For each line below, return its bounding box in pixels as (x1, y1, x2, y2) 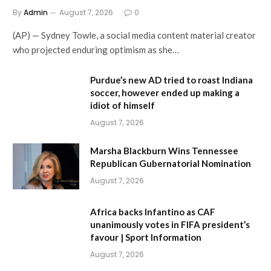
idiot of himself (90, 100, 155, 111)
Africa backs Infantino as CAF (90, 206, 215, 218)
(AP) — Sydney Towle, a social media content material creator (13, 30, 256, 41)
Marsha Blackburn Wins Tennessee (90, 145, 238, 157)
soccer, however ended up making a (90, 87, 240, 99)
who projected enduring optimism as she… (13, 44, 179, 56)
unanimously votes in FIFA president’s (90, 219, 250, 230)
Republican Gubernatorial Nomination (90, 158, 251, 169)
